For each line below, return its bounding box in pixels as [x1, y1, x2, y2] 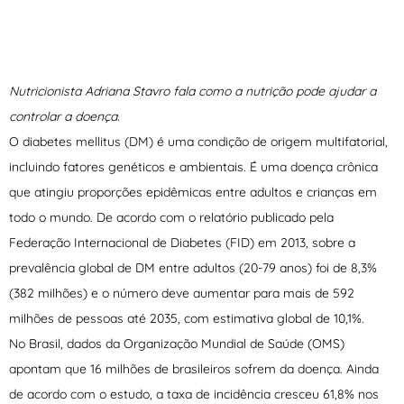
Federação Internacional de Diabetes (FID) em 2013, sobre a [9, 234, 355, 252]
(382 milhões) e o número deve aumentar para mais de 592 [9, 285, 354, 302]
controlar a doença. [9, 108, 120, 125]
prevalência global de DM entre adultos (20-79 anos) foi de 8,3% [9, 260, 377, 277]
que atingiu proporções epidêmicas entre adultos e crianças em [9, 184, 377, 201]
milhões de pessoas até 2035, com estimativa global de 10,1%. [9, 310, 364, 327]
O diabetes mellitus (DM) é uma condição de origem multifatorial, [9, 133, 388, 151]
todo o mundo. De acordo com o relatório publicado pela [9, 209, 334, 226]
